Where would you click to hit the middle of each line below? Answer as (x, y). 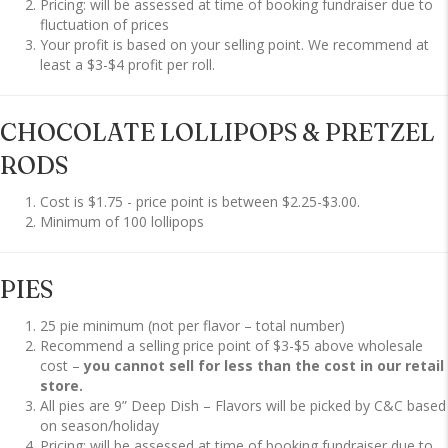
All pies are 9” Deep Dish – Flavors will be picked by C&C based (243, 406)
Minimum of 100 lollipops (122, 222)
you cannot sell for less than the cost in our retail (264, 366)
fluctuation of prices (104, 25)
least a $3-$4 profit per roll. (127, 65)
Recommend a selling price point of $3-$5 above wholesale (231, 346)
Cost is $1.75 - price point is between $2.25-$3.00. (200, 202)
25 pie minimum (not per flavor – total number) (192, 326)
